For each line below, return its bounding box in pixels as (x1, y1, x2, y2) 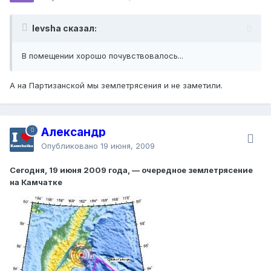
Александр (41, 125, 106, 139)
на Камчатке (10, 177, 62, 187)
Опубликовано (41, 140, 100, 151)
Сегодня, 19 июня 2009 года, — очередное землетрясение (10, 165, 253, 175)
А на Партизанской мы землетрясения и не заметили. (10, 80, 223, 90)
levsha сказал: (32, 22, 97, 33)
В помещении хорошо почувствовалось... (22, 50, 183, 60)
